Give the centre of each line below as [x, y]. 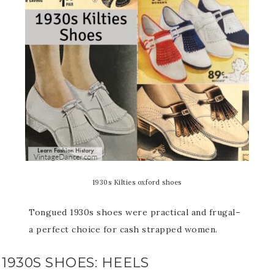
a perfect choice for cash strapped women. [123, 229]
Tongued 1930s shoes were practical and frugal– [135, 212]
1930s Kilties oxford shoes [137, 182]
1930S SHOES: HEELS [75, 262]
